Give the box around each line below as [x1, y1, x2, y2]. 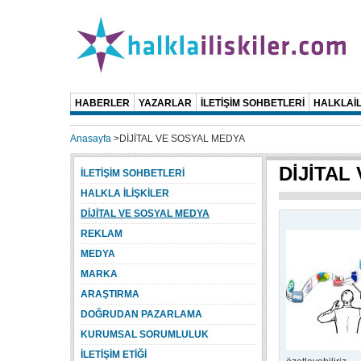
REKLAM [81, 228, 122, 239]
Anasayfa [70, 133, 111, 144]
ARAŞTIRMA [81, 288, 139, 300]
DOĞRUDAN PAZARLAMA [81, 309, 202, 320]
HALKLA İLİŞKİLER [81, 188, 169, 199]
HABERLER [75, 98, 130, 109]
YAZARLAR [139, 98, 192, 109]
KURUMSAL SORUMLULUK [81, 329, 209, 340]
